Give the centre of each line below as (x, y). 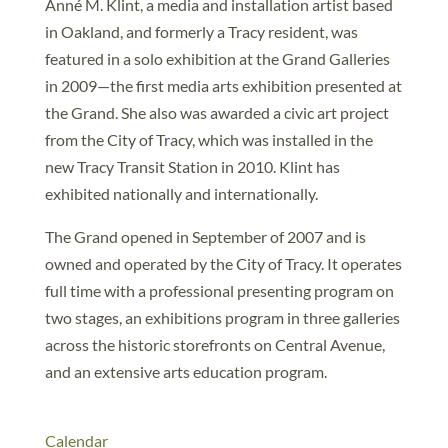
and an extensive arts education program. (185, 371)
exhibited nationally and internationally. (181, 193)
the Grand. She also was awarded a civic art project (216, 112)
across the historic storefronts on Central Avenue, (214, 344)
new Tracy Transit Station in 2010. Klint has (192, 166)
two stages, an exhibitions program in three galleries (222, 317)
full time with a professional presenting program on (219, 290)
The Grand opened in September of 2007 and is (205, 236)
